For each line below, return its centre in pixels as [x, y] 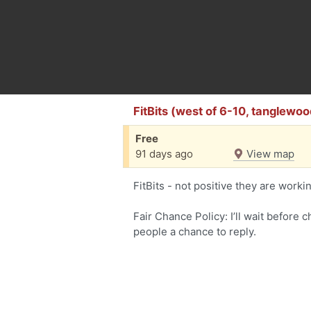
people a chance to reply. [195, 232]
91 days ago [164, 154]
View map [269, 154]
